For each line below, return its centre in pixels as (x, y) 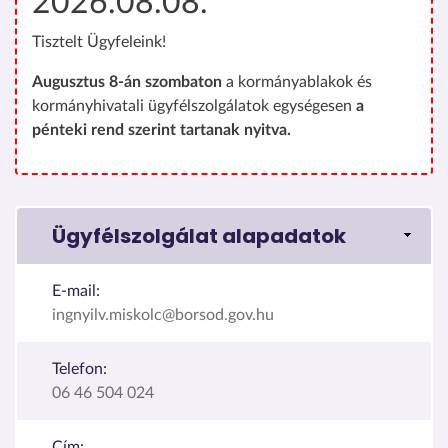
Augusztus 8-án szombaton (127, 81)
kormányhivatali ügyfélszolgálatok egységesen (194, 105)
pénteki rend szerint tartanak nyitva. (161, 129)
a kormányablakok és (297, 81)
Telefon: (79, 368)
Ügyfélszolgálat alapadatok (199, 235)
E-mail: (76, 290)
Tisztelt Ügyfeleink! (99, 41)
